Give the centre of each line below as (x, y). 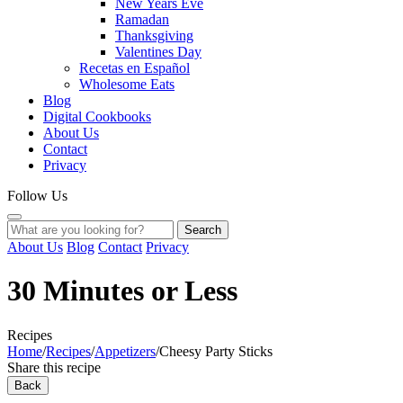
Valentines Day (158, 52)
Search (203, 230)
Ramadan (142, 19)
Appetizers (125, 351)
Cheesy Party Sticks (216, 351)
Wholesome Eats (127, 84)
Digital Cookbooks (97, 116)
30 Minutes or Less (122, 291)
